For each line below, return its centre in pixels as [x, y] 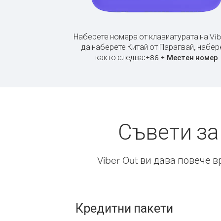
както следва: [120, 57]
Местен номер [192, 57]
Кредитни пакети [124, 208]
